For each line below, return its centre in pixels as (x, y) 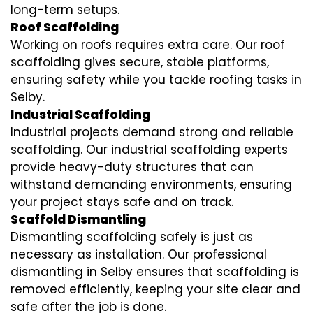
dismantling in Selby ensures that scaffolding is (155, 272)
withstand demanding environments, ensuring (151, 185)
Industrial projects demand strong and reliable (152, 132)
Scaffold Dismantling (78, 220)
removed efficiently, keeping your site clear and (155, 290)
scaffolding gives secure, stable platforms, (140, 63)
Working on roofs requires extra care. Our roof (148, 45)
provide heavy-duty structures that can (132, 167)
